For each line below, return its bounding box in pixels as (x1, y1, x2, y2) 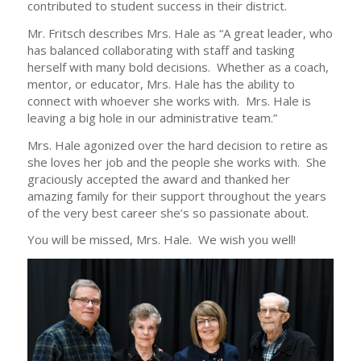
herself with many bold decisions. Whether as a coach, (27, 58, 329, 75)
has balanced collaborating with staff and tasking (27, 41, 295, 58)
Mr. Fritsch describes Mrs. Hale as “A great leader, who (27, 24, 333, 41)
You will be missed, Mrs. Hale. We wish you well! (27, 231, 296, 248)
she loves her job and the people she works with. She (27, 153, 326, 170)
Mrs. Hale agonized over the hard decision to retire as (27, 136, 328, 153)
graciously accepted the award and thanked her (27, 170, 290, 187)
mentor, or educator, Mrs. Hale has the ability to (27, 75, 295, 92)
